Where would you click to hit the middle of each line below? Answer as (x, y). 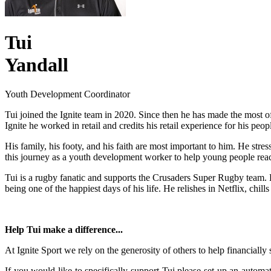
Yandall (37, 64)
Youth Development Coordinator (67, 94)
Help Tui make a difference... (64, 230)
